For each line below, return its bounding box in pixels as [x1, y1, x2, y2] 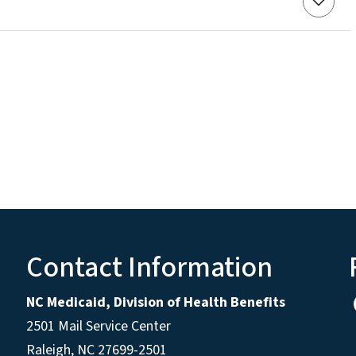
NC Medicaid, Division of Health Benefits [25, 292, 285, 312]
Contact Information [25, 246, 273, 288]
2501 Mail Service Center [25, 315, 171, 336]
